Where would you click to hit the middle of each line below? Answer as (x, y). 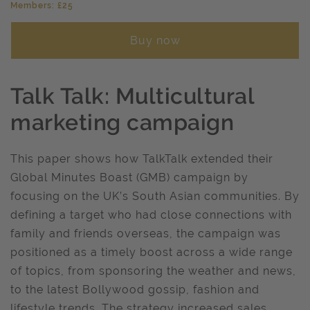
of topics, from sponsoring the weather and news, (153, 271)
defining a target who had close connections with (151, 215)
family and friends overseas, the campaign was (146, 234)
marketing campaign (122, 122)
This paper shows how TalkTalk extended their (142, 159)
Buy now (155, 40)
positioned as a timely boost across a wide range (152, 252)
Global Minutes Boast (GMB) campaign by (129, 177)
